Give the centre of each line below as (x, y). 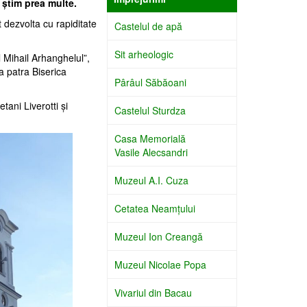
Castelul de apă (148, 26)
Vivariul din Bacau (153, 293)
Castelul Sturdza (150, 110)
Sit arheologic (144, 54)
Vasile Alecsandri (151, 152)
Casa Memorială (150, 138)
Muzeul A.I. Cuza (151, 180)
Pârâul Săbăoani (150, 82)
